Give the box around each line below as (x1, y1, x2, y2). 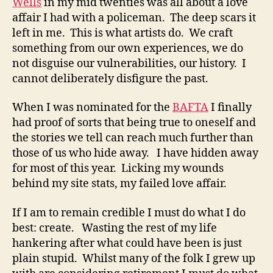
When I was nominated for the (12, 101, 172, 115)
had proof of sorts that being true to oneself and (12, 116, 256, 130)
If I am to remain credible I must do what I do (12, 205, 246, 220)
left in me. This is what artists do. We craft (12, 26, 233, 40)
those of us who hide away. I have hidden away (12, 146, 258, 161)
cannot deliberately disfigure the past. (12, 71, 208, 86)
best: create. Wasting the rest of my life (12, 221, 217, 235)
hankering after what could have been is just (12, 236, 242, 250)
